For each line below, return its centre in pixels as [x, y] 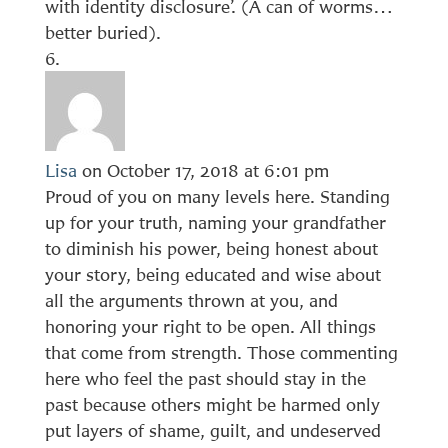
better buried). [102, 32]
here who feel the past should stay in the [205, 378]
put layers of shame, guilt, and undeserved [212, 430]
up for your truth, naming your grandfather [215, 222]
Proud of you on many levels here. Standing [217, 196]
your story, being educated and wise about [212, 274]
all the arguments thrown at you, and [191, 300]
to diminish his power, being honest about [211, 248]
